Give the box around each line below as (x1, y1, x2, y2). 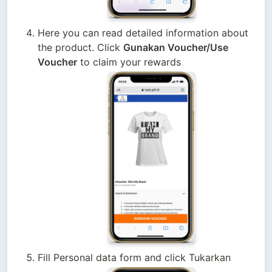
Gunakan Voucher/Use (123, 41, 228, 53)
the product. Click (37, 41, 123, 53)
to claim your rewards (76, 55, 181, 68)
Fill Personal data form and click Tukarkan (37, 251, 231, 263)
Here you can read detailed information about (37, 26, 248, 39)
